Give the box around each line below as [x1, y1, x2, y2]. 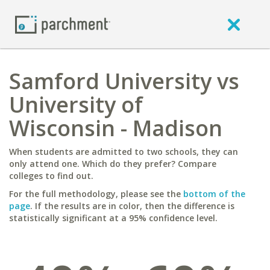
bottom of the [183, 188, 245, 199]
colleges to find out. [9, 170, 93, 181]
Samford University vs [9, 66, 239, 96]
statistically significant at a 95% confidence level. [9, 212, 218, 224]
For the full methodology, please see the [9, 188, 183, 199]
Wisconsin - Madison [9, 113, 222, 143]
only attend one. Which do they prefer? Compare [9, 158, 216, 169]
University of [9, 90, 143, 119]
